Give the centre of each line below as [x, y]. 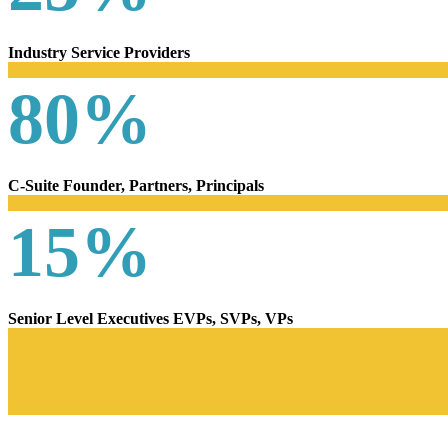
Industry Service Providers [99, 52]
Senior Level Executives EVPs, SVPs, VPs [150, 318]
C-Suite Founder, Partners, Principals [136, 185]
